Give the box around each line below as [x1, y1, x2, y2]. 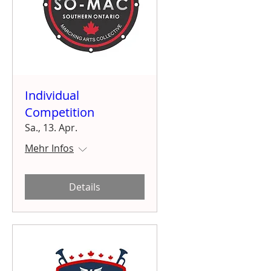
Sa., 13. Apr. [25, 120, 77, 134]
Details [69, 180, 100, 194]
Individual [25, 87, 79, 103]
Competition [25, 103, 94, 120]
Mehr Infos [25, 141, 74, 155]
